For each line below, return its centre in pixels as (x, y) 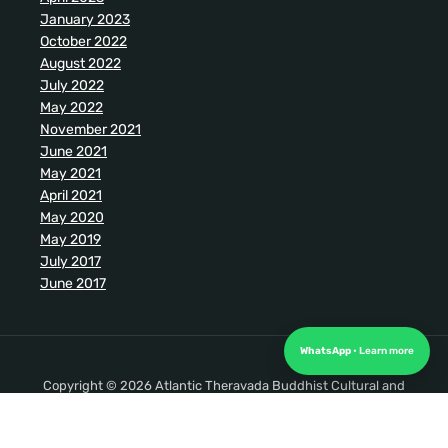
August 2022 (80, 64)
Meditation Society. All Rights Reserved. (224, 405)
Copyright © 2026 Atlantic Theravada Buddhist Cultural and (224, 386)
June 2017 (73, 284)
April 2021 (71, 196)
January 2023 (85, 20)
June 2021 (73, 152)
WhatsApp (326, 351)
